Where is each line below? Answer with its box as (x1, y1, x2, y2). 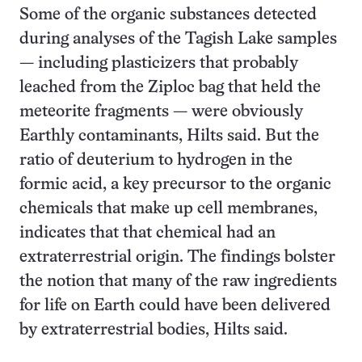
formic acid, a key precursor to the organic (19, 177, 331, 192)
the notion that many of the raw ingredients (19, 274, 337, 289)
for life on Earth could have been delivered (19, 298, 330, 314)
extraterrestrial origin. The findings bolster (19, 250, 335, 265)
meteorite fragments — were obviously (19, 104, 303, 120)
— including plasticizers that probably (19, 56, 298, 71)
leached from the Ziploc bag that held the (19, 80, 321, 95)
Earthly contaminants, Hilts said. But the (19, 128, 319, 144)
